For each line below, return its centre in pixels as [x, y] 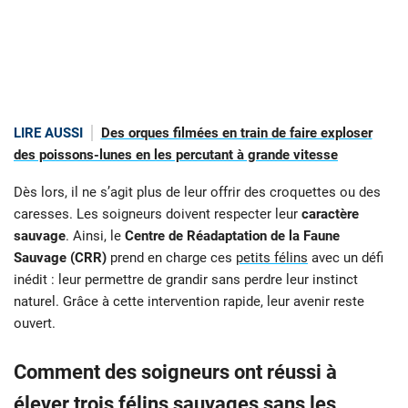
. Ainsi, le [95, 235]
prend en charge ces [171, 257]
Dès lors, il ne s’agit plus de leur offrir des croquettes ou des [197, 192]
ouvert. [35, 323]
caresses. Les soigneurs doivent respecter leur [158, 214]
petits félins [272, 257]
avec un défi [346, 257]
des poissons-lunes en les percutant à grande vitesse [176, 155]
